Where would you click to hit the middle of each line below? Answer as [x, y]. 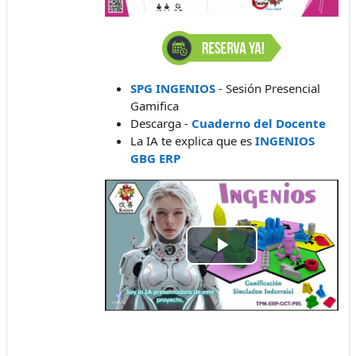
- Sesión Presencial [268, 88]
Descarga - [161, 123]
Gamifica [156, 105]
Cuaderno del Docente [259, 123]
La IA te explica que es [193, 140]
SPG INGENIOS [173, 88]
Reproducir [281, 263]
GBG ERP [155, 158]
